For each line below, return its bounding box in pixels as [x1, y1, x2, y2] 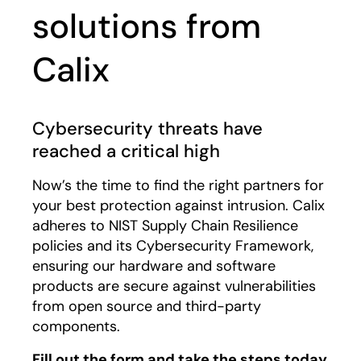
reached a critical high [32, 139, 220, 163]
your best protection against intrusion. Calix [32, 196, 325, 215]
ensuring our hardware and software [32, 256, 276, 276]
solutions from [32, 4, 261, 48]
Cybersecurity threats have [32, 117, 263, 140]
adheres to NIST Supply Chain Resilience [32, 216, 298, 235]
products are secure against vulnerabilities [32, 276, 316, 296]
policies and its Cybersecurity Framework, [32, 236, 313, 255]
